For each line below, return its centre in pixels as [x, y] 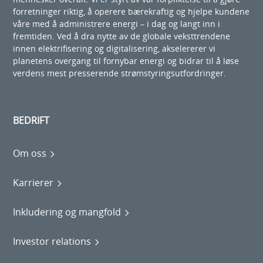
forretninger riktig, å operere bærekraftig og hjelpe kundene [131, 11]
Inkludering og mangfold [67, 212]
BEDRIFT [31, 120]
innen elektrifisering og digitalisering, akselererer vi [114, 48]
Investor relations [52, 242]
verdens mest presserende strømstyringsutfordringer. [120, 73]
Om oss [30, 154]
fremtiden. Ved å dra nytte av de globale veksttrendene [122, 36]
